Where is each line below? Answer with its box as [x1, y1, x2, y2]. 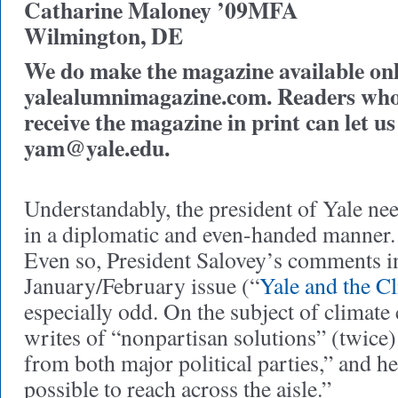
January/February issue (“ [24, 270, 259, 300]
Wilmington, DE [24, 19, 183, 52]
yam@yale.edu [24, 131, 164, 164]
